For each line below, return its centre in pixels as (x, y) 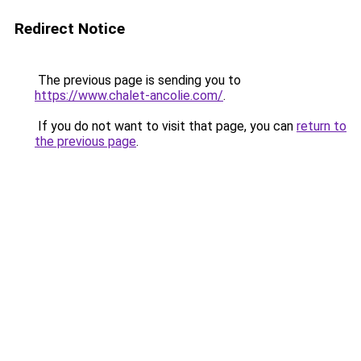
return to (322, 126)
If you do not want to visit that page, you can (166, 126)
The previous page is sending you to (138, 80)
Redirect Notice (70, 29)
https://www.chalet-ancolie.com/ (129, 95)
